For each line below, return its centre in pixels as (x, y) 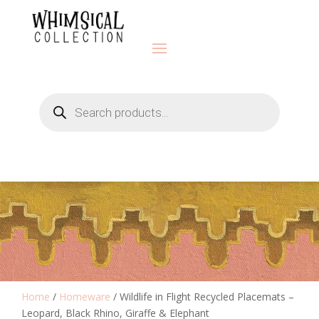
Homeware (85, 296)
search (53, 107)
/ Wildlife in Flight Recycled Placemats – (202, 296)
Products (59, 97)
